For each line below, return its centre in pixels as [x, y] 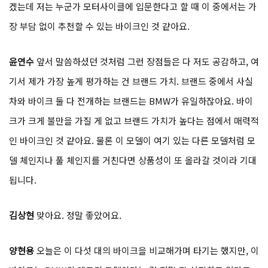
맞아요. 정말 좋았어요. [79, 215]
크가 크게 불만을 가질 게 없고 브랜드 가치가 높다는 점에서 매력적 [134, 121]
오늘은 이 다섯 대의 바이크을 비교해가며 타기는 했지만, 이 [148, 251]
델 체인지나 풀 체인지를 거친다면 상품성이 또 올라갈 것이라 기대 [133, 160]
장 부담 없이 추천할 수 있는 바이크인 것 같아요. [99, 26]
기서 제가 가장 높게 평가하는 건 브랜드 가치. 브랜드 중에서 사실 [131, 81]
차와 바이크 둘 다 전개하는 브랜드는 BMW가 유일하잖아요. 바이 [131, 101]
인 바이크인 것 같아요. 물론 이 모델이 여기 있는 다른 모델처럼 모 [132, 141]
